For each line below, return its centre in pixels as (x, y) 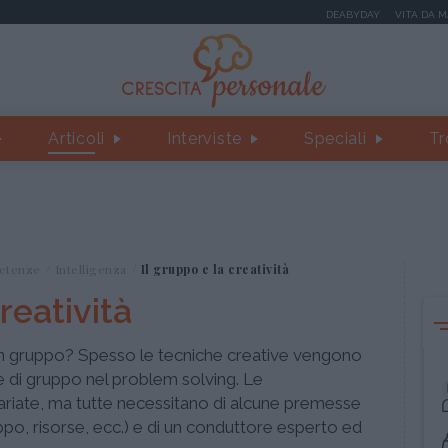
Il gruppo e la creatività (214, 269)
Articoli (76, 138)
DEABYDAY (353, 14)
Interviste (204, 138)
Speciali (335, 138)
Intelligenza (90, 269)
